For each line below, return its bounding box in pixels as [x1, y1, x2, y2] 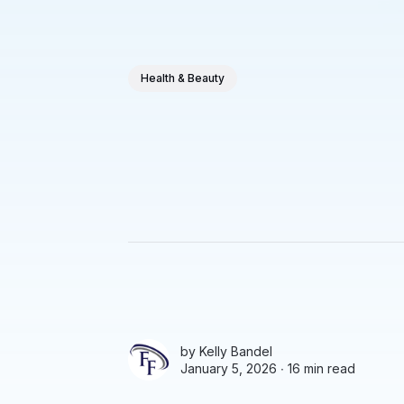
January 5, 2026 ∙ [180, 361, 288, 377]
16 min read [288, 361, 355, 377]
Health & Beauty [141, 71, 225, 86]
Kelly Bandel [199, 344, 272, 360]
